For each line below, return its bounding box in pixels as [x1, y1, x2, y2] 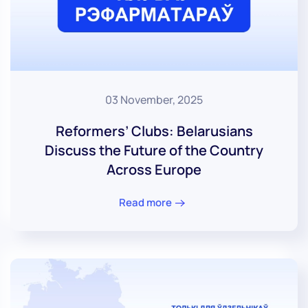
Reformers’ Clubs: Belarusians [55, 122, 253, 141]
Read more [119, 195, 172, 210]
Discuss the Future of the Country [45, 141, 263, 160]
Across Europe [107, 160, 201, 179]
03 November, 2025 [105, 92, 203, 108]
